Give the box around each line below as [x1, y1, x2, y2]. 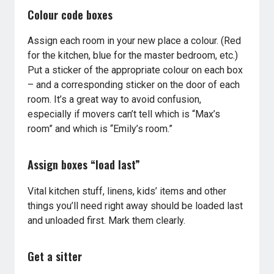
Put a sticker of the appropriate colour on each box [28, 64, 243, 76]
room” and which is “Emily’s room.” [28, 123, 173, 135]
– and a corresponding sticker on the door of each [28, 79, 240, 91]
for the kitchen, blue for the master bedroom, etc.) [28, 50, 239, 62]
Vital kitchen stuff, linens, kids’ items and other [28, 185, 227, 197]
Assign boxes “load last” [28, 156, 141, 173]
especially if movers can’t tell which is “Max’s [28, 108, 221, 120]
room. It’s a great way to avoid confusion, [28, 94, 202, 106]
